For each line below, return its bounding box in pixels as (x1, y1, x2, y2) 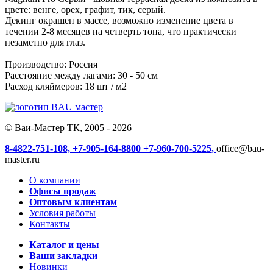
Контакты (29, 218, 70, 229)
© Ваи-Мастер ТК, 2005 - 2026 (5, 122, 132, 133)
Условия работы (29, 207, 96, 218)
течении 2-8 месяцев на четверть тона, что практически (5, 26, 236, 37)
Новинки (29, 261, 68, 272)
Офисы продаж (29, 185, 96, 196)
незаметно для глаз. (5, 37, 85, 48)
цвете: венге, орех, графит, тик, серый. (5, 4, 166, 15)
